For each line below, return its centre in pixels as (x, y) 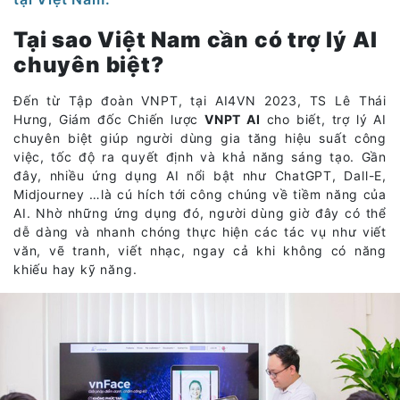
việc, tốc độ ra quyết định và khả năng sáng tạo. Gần (200, 156)
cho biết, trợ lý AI (323, 119)
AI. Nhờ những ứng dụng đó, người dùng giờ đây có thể (200, 212)
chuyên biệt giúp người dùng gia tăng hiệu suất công (200, 137)
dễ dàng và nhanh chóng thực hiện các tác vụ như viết (200, 231)
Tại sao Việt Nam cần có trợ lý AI (196, 39)
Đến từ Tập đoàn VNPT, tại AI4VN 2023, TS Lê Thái (200, 100)
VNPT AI (233, 119)
